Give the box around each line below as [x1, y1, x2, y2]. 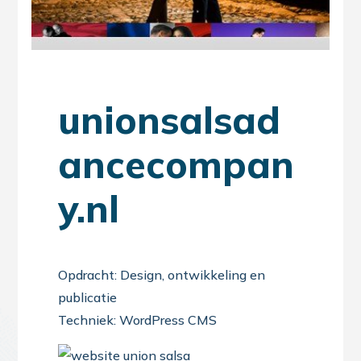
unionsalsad [58, 97, 281, 143]
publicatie [58, 289, 118, 305]
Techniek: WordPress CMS [58, 312, 218, 328]
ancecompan [58, 141, 295, 188]
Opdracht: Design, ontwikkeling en [58, 267, 266, 283]
